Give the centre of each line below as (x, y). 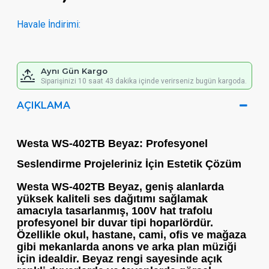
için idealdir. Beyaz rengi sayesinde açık (119, 259)
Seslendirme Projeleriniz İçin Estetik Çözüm (129, 164)
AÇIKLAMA (44, 105)
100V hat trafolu (172, 211)
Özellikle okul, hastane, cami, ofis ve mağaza (131, 235)
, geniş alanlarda (182, 187)
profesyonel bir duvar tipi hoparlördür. (115, 223)
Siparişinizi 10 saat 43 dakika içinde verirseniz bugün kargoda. (144, 81)
